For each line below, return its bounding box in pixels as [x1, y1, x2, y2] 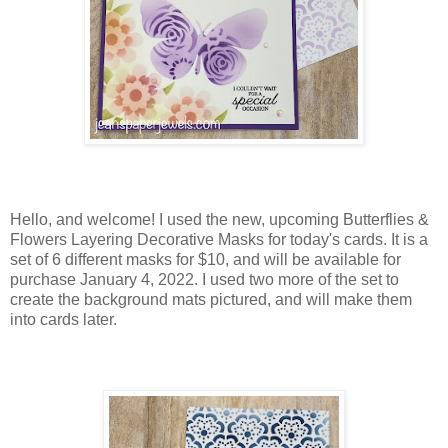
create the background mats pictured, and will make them [10, 290, 412, 308]
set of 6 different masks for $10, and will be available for [10, 250, 401, 268]
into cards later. [10, 310, 117, 328]
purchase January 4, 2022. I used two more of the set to [10, 270, 399, 288]
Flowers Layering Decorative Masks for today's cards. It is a [10, 230, 428, 248]
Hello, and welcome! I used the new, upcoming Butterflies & [10, 210, 429, 228]
